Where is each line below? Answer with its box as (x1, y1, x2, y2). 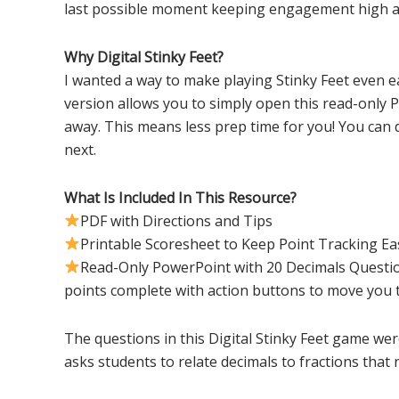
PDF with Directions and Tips (80, 210, 273, 231)
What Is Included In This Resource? (64, 187, 297, 208)
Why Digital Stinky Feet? (64, 46, 224, 67)
